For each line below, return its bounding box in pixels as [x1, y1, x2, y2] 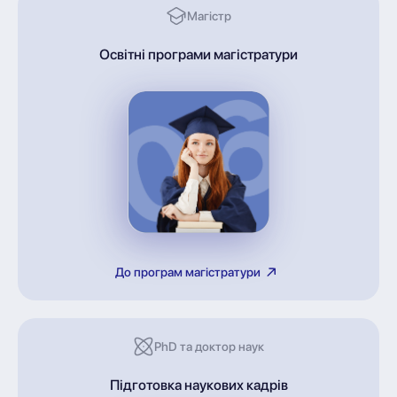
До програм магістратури [115, 264, 261, 279]
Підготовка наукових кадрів [109, 376, 288, 393]
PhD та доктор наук [154, 339, 264, 354]
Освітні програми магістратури [99, 45, 298, 63]
